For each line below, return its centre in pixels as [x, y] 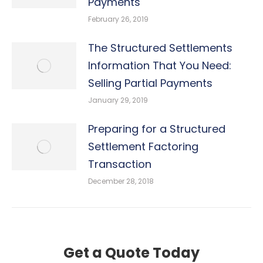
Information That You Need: [160, 65]
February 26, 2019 [118, 19]
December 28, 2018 [121, 181]
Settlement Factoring [143, 146]
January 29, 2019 [118, 100]
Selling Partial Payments [150, 83]
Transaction [120, 164]
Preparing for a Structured [157, 129]
